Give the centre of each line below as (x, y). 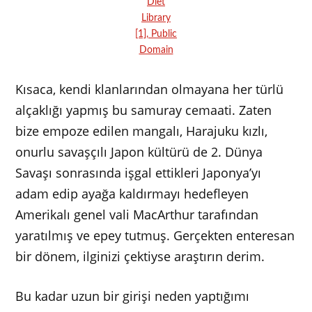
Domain (156, 50)
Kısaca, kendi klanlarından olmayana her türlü (150, 89)
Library (156, 18)
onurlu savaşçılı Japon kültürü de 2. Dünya (139, 152)
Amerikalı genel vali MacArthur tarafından (137, 215)
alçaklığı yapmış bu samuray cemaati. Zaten (144, 110)
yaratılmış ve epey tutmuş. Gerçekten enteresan (155, 236)
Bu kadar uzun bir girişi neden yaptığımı (133, 296)
